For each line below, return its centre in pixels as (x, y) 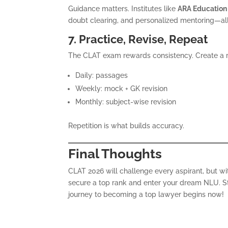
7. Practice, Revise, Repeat (138, 39)
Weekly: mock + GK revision (122, 88)
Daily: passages (102, 75)
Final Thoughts (115, 153)
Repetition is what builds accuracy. (126, 125)
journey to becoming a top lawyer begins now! (146, 194)
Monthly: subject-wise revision (126, 102)
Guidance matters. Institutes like (123, 8)
